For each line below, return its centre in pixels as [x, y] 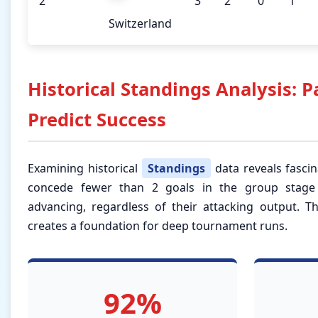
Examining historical [85, 169]
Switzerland [140, 24]
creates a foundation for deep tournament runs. [158, 226]
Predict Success [97, 120]
